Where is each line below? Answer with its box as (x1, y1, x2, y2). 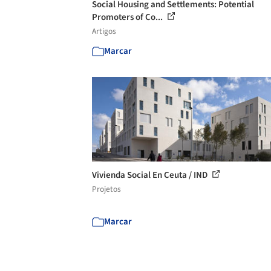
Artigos (92, 25, 116, 37)
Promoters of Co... (92, 11, 165, 24)
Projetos (92, 183, 121, 195)
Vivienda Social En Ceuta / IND (92, 169, 209, 181)
